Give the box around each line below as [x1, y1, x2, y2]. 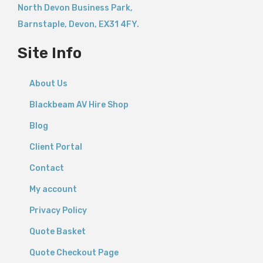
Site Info [18, 44, 82, 62]
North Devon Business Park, [18, 3, 133, 13]
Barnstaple [18, 19, 65, 29]
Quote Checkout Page [29, 248, 119, 258]
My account [29, 184, 77, 194]
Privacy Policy [29, 205, 87, 215]
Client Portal [29, 142, 82, 152]
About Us [29, 79, 68, 89]
